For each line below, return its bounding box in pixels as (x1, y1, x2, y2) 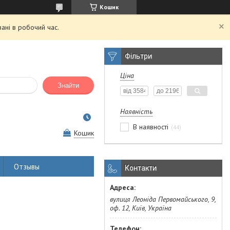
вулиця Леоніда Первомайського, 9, (110, 195, 216, 204)
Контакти (125, 164, 157, 172)
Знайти (57, 82, 79, 90)
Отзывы (14, 161, 40, 171)
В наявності (133, 122, 168, 131)
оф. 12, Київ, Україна (110, 203, 171, 213)
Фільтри (125, 52, 152, 60)
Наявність (120, 107, 152, 116)
